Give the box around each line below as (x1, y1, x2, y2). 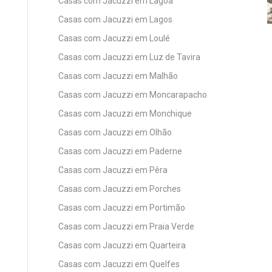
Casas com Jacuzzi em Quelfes (58, 259, 180, 269)
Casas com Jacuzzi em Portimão (58, 202, 185, 212)
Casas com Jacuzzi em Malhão (58, 70, 178, 81)
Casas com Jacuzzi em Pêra (58, 165, 168, 175)
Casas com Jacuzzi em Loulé (58, 33, 170, 43)
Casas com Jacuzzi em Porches (58, 183, 181, 194)
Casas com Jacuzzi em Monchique (58, 108, 192, 118)
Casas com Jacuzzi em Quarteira (58, 240, 186, 250)
